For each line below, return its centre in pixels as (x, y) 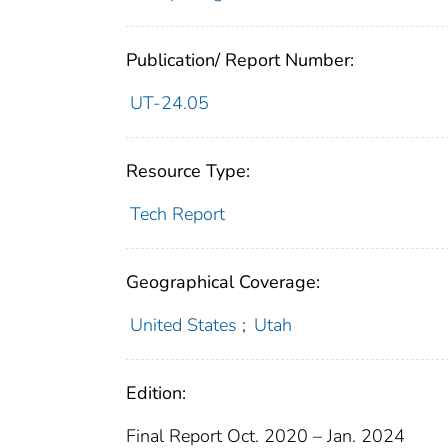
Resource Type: (188, 170)
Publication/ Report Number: (240, 59)
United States (183, 324)
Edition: (156, 392)
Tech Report (177, 213)
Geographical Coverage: (223, 281)
